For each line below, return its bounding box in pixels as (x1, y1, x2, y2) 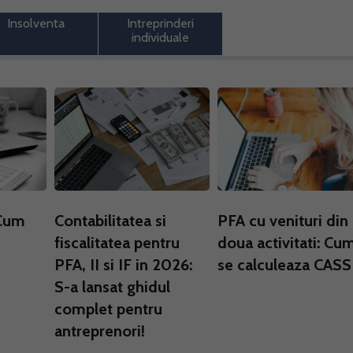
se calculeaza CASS (217, 255, 351, 274)
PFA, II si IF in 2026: (54, 255, 192, 274)
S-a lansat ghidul (54, 277, 170, 296)
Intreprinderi (126, 16, 194, 31)
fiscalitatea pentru (54, 233, 180, 252)
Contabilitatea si (54, 211, 166, 230)
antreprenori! (54, 321, 145, 340)
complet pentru (54, 299, 162, 318)
